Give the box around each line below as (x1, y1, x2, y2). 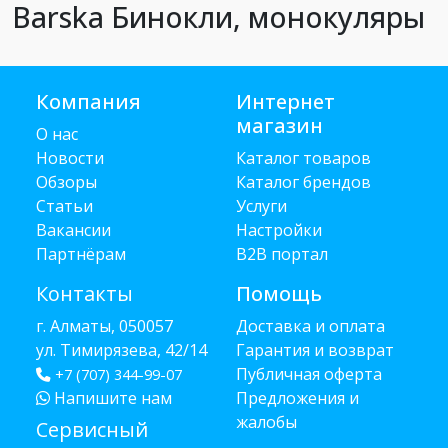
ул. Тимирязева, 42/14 (36, 339, 207, 361)
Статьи (36, 195, 93, 217)
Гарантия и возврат (236, 339, 394, 361)
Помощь (236, 280, 322, 307)
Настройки (236, 219, 322, 241)
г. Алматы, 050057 (36, 315, 173, 337)
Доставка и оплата (236, 315, 385, 337)
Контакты (36, 280, 133, 307)
